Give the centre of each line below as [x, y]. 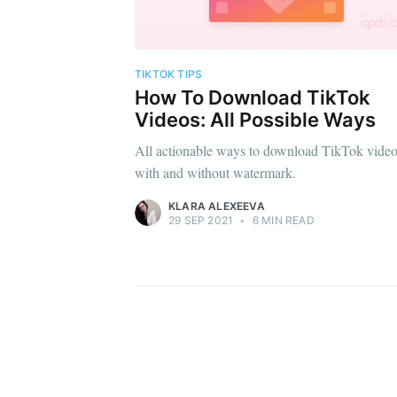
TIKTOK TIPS [169, 74]
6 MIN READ [282, 221]
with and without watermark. [215, 173]
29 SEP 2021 [201, 221]
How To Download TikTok [253, 98]
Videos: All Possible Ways [255, 120]
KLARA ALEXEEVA [217, 206]
